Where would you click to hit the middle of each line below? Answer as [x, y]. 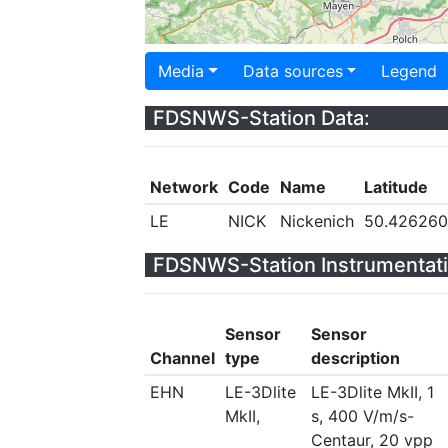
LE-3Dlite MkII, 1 [372, 392]
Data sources [292, 71]
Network [183, 187]
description [355, 358]
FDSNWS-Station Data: [261, 118]
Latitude [395, 187]
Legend [409, 71]
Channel [182, 358]
